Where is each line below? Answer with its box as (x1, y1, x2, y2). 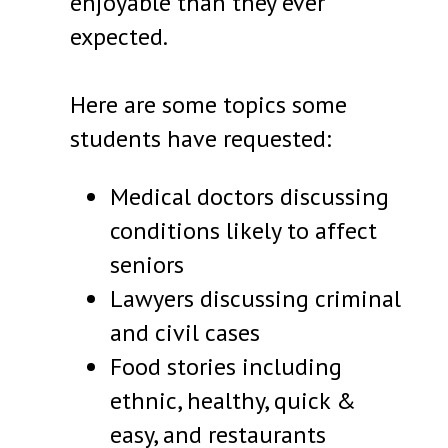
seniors (110, 249, 185, 281)
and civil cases (110, 317, 261, 349)
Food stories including (110, 351, 343, 383)
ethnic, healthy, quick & (110, 385, 357, 417)
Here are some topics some (70, 89, 348, 121)
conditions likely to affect (110, 215, 378, 247)
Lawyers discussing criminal (110, 283, 402, 315)
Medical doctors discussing (110, 181, 390, 213)
